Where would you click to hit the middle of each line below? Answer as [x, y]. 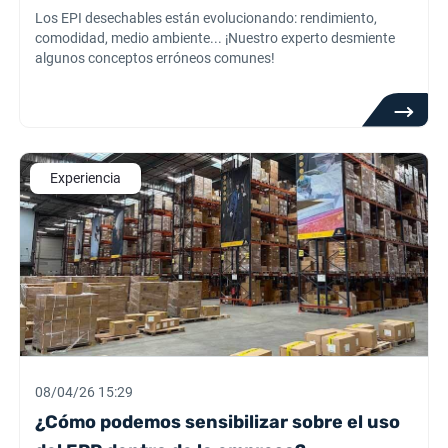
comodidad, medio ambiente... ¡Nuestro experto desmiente [215, 38]
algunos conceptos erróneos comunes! [155, 58]
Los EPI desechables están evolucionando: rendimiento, [206, 18]
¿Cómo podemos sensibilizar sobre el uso [218, 422]
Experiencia [86, 178]
